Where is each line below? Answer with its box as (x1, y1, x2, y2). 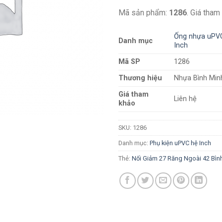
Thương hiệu (118, 74, 162, 83)
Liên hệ (174, 95, 197, 104)
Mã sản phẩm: (118, 7, 169, 17)
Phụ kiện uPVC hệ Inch (150, 139, 211, 147)
